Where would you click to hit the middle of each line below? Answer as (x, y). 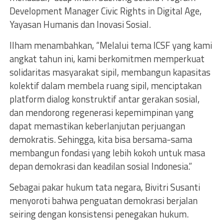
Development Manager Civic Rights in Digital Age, (105, 11)
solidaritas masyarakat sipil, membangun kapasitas (110, 72)
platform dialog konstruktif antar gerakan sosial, (104, 99)
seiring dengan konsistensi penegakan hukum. (99, 214)
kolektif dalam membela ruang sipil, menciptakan (105, 85)
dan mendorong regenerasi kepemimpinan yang (101, 112)
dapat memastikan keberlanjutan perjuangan (97, 126)
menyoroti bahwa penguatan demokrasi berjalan (103, 200)
